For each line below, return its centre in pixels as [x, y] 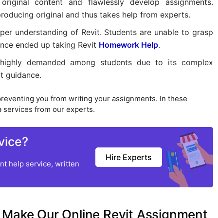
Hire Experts [128, 157]
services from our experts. [48, 109]
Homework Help [128, 45]
